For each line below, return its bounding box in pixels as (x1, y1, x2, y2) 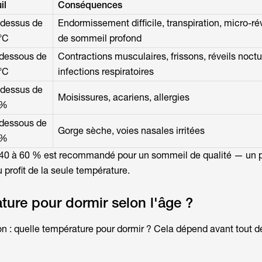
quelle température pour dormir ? (13, 223, 151, 235)
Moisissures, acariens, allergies (57, 92, 189, 104)
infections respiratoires (57, 66, 154, 78)
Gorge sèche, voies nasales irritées (57, 125, 205, 137)
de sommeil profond (57, 33, 142, 44)
